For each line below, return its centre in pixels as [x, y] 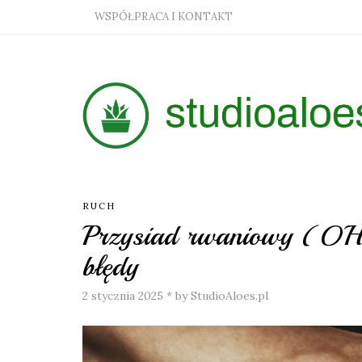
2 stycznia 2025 [123, 296]
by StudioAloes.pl [222, 296]
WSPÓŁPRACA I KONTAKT [164, 17]
